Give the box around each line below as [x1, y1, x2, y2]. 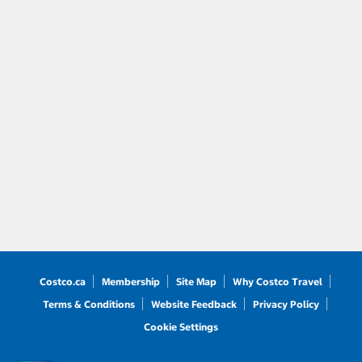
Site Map [176, 276, 217, 288]
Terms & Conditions [43, 298, 135, 311]
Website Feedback [151, 298, 237, 311]
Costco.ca [40, 276, 86, 288]
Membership [102, 276, 160, 288]
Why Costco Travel [233, 276, 322, 288]
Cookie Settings [144, 321, 218, 334]
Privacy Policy [253, 298, 319, 311]
